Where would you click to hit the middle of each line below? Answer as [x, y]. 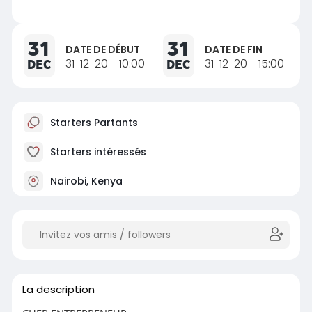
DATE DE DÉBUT [102, 50]
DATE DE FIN [233, 50]
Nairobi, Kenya [85, 181]
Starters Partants [92, 123]
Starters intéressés [96, 152]
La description [58, 290]
